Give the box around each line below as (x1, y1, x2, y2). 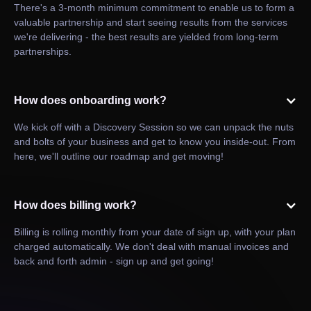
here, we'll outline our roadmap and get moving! (14, 151, 224, 162)
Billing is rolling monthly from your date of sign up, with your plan (14, 226, 296, 238)
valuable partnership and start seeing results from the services (14, 17, 287, 28)
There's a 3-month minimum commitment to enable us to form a (14, 2, 294, 14)
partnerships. (14, 46, 72, 58)
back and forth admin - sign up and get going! (14, 255, 214, 267)
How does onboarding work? (14, 94, 167, 107)
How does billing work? (14, 199, 137, 212)
